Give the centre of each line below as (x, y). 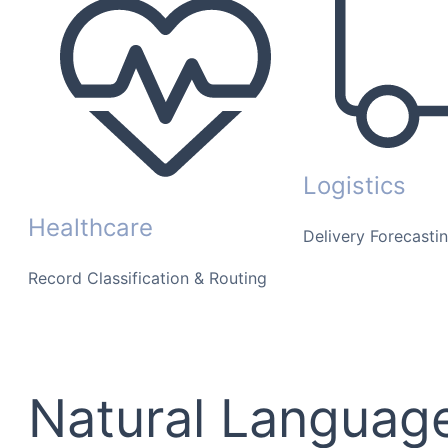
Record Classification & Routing (147, 278)
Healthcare (90, 228)
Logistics (354, 186)
